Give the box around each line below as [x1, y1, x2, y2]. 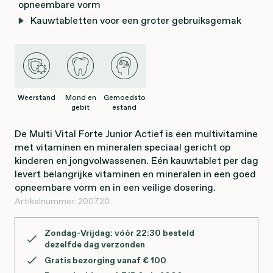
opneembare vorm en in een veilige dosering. [15, 180, 216, 194]
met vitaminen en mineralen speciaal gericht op [15, 140, 230, 154]
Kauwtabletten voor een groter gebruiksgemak [30, 13, 241, 27]
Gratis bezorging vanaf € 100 [44, 253, 166, 266]
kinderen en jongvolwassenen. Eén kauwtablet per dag [15, 154, 258, 167]
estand [112, 102, 136, 112]
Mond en [65, 93, 96, 102]
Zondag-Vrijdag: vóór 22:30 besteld [44, 227, 194, 239]
